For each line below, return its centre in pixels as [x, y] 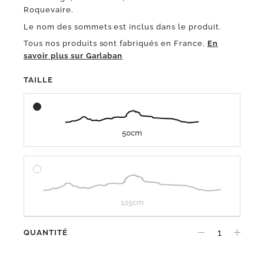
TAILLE [38, 80]
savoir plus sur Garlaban [73, 56]
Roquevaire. [49, 10]
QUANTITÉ [46, 232]
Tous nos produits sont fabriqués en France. [114, 44]
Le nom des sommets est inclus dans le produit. [123, 27]
